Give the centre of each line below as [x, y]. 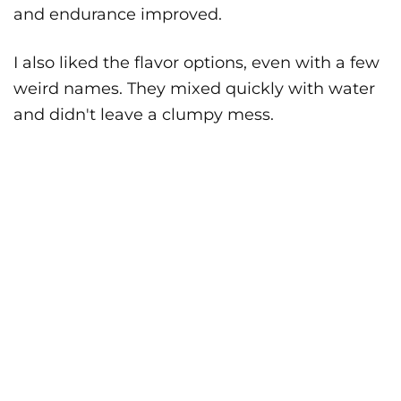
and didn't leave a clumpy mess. [144, 115]
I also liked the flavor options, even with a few [196, 63]
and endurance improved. [118, 15]
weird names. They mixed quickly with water [194, 89]
